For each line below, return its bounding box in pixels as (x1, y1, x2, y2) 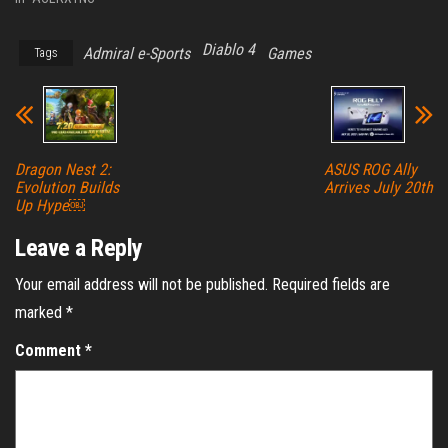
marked (15, 303, 66, 323)
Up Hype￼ (15, 196, 85, 216)
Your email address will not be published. (15, 275, 268, 295)
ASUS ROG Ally (323, 160, 417, 180)
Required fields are (272, 275, 390, 295)
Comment (15, 341, 85, 361)
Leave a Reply (15, 234, 143, 263)
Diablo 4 (202, 40, 255, 60)
